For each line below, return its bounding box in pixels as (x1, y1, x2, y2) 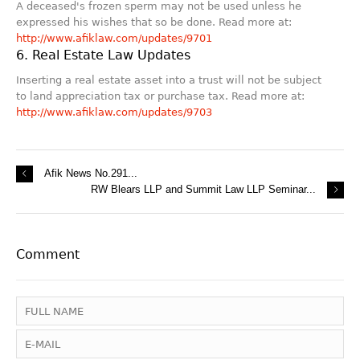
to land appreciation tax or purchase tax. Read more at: (16, 90, 305, 102)
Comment (16, 247, 80, 262)
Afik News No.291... (44, 167, 137, 179)
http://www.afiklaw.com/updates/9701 (16, 32, 212, 44)
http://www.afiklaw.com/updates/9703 (16, 106, 212, 118)
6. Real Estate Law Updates (16, 47, 190, 63)
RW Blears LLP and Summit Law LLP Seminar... (91, 183, 316, 195)
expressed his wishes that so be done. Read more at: (16, 16, 292, 28)
